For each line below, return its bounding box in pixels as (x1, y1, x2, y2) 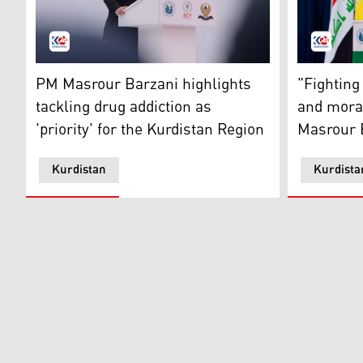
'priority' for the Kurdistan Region (36, 114, 264, 146)
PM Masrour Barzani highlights (36, 69, 251, 100)
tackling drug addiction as (36, 92, 211, 123)
